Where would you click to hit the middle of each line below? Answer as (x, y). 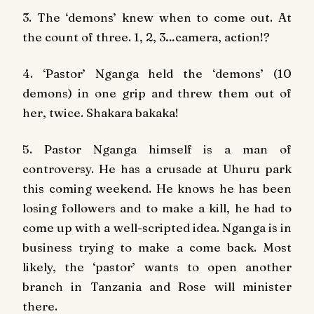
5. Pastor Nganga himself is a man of (157, 149)
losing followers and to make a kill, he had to (157, 207)
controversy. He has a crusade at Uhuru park (157, 168)
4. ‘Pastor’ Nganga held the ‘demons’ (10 (157, 73)
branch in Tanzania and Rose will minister (157, 286)
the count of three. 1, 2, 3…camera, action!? (146, 36)
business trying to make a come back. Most (157, 247)
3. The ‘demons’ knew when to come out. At (157, 17)
